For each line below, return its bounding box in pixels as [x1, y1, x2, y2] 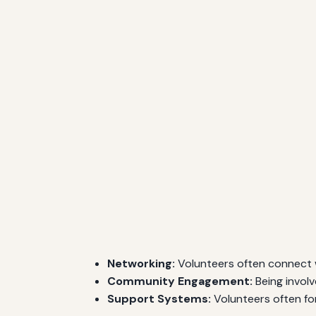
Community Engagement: [107, 274, 253, 289]
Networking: [107, 256, 175, 272]
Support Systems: [107, 291, 211, 307]
